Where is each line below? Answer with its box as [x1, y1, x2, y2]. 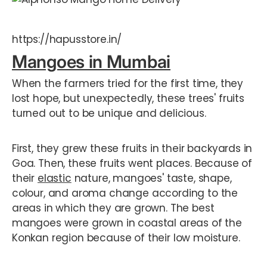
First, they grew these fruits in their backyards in [12, 141, 253, 156]
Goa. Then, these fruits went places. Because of [12, 156, 253, 170]
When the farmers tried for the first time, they [12, 76, 244, 91]
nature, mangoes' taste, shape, [71, 170, 232, 185]
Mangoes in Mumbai [12, 51, 171, 72]
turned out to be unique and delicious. [12, 105, 206, 120]
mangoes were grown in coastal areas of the [12, 215, 242, 230]
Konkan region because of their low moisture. [12, 230, 240, 245]
